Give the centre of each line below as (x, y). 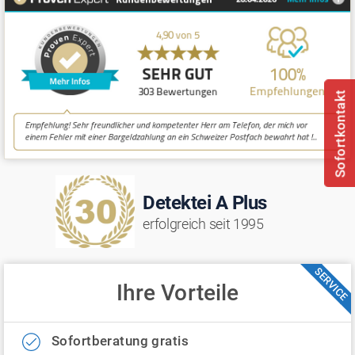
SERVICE (331, 284)
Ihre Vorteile (177, 293)
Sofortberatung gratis (120, 341)
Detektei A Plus (205, 203)
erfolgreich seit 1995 (203, 224)
